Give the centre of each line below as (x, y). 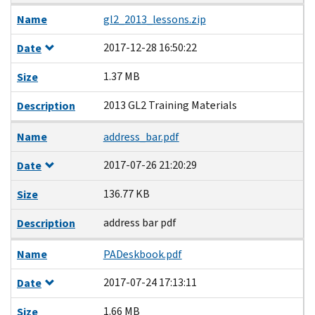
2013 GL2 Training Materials (170, 105)
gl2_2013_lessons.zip (154, 19)
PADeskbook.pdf (142, 254)
